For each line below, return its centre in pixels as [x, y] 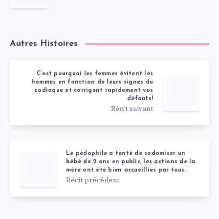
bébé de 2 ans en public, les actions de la [131, 162]
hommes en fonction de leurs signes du [92, 82]
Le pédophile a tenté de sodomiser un [126, 154]
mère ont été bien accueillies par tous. [126, 170]
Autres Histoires [44, 44]
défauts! [140, 99]
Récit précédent [93, 181]
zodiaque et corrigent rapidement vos [94, 91]
